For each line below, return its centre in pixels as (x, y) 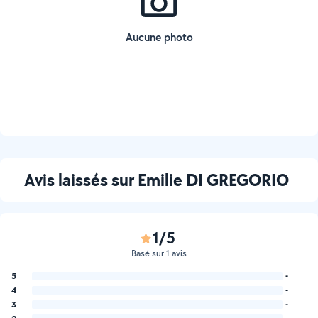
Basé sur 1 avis (159, 253)
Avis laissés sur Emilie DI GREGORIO (156, 180)
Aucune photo (159, 37)
